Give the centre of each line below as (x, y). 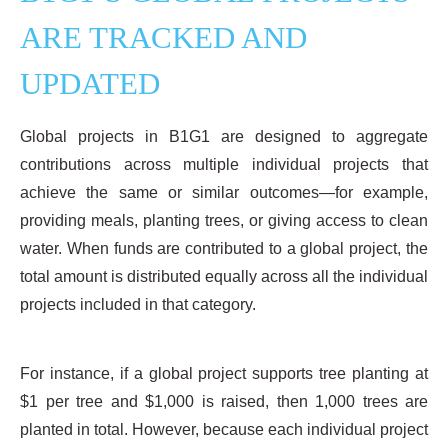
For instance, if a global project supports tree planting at (224, 373)
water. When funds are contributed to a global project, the (224, 248)
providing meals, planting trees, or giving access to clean (224, 220)
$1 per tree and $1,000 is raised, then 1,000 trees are (224, 401)
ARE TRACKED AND (163, 37)
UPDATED (90, 83)
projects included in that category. (138, 304)
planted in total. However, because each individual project (224, 429)
